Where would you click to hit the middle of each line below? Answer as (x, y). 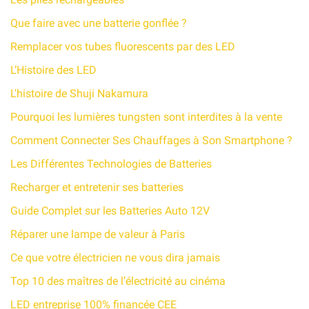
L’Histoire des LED (53, 70)
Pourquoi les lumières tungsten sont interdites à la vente (146, 117)
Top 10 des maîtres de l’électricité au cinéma (118, 281)
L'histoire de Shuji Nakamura (79, 94)
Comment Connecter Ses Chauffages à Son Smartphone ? (151, 141)
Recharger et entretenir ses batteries (97, 188)
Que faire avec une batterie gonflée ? (99, 23)
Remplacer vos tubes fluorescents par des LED (123, 47)
